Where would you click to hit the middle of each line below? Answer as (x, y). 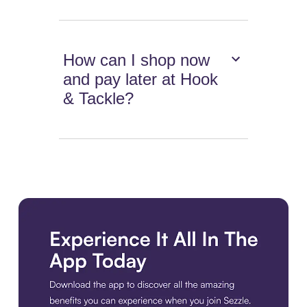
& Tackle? (99, 99)
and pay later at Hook (141, 79)
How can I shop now (137, 60)
